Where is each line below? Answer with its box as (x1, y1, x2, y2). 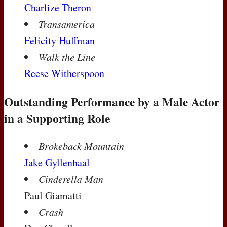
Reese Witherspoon (24, 66, 104, 81)
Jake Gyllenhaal (24, 156, 90, 170)
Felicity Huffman (24, 33, 95, 48)
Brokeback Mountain (39, 139, 124, 153)
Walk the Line (39, 50, 95, 64)
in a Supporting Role (4, 109, 110, 127)
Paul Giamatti (24, 188, 82, 203)
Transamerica (39, 17, 95, 31)
